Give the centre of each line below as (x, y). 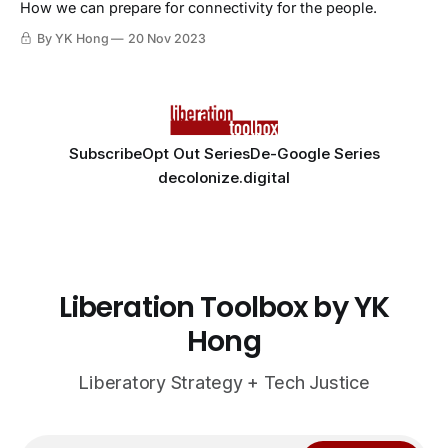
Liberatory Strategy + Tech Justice (224, 383)
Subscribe (105, 154)
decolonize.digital (224, 178)
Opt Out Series (195, 154)
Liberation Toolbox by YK (224, 307)
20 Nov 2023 (167, 39)
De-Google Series (314, 154)
